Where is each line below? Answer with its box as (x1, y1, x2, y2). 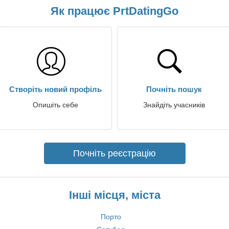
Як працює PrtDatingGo (51, 5, 178, 17)
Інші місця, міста (68, 189, 161, 201)
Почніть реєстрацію (73, 148, 156, 158)
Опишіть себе (32, 101, 78, 109)
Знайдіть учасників (143, 101, 205, 109)
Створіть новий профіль (9, 85, 102, 94)
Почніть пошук (146, 85, 202, 94)
